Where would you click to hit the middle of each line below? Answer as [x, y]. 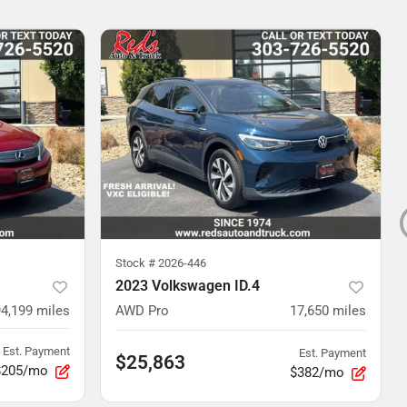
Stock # [137, 263]
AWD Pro [142, 311]
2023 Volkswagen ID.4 [188, 286]
